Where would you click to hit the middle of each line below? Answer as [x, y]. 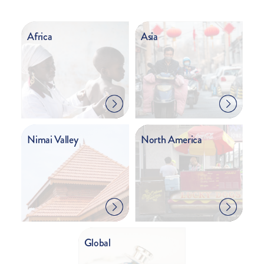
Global [97, 243]
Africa [40, 37]
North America [171, 140]
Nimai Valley [53, 140]
